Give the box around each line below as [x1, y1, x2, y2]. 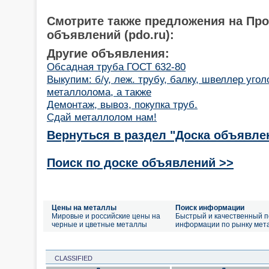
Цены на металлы [52, 204, 116, 212]
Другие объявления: [47, 46, 169, 60]
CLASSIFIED [47, 255, 92, 262]
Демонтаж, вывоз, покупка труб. [47, 98, 198, 110]
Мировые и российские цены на [52, 212, 160, 220]
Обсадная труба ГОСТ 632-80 [47, 60, 186, 73]
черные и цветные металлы [52, 220, 147, 229]
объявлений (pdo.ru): [47, 28, 174, 41]
